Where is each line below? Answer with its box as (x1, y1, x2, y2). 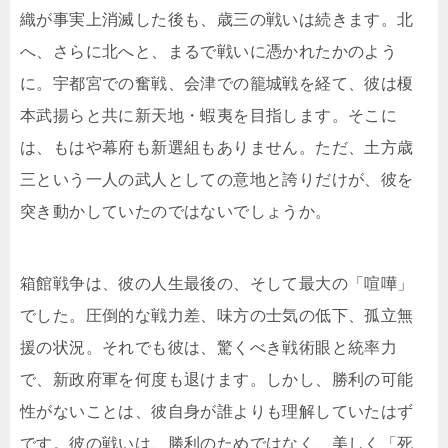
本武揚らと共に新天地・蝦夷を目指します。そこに (20, 107, 398, 125)
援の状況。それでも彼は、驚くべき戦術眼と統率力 (20, 339, 398, 357)
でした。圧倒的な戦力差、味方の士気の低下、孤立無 (20, 307, 414, 325)
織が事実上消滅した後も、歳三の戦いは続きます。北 (20, 11, 414, 29)
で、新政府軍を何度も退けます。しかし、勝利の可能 (20, 371, 414, 389)
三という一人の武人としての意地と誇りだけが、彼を (20, 171, 414, 189)
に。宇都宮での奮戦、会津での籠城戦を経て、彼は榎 (20, 75, 414, 93)
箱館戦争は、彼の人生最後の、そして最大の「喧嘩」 (20, 275, 414, 293)
